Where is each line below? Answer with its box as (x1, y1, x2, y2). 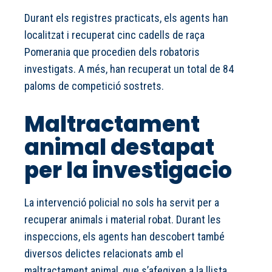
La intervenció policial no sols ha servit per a (24, 196, 219, 209)
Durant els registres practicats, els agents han (24, 12, 228, 25)
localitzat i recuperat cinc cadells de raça (24, 29, 205, 42)
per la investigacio (24, 155, 232, 186)
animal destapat (24, 132, 214, 163)
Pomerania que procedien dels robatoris (24, 46, 200, 59)
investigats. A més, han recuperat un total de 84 (24, 63, 234, 76)
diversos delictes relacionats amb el (24, 247, 183, 260)
